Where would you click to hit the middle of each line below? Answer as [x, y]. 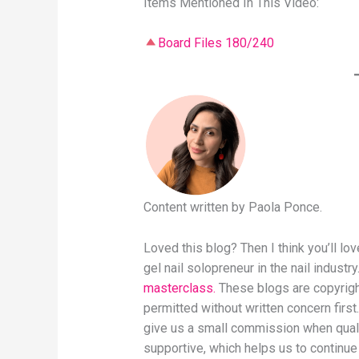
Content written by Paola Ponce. [232, 207]
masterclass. [179, 288]
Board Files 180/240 [216, 43]
